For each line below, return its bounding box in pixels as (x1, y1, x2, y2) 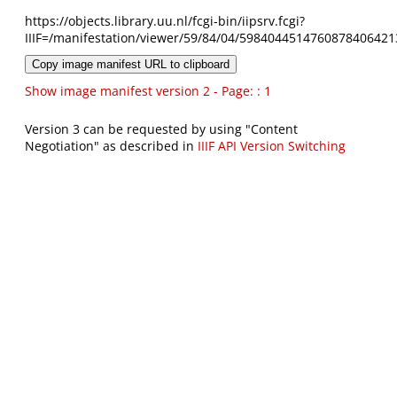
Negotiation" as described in (25, 137, 198, 155)
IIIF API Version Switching (198, 137, 346, 155)
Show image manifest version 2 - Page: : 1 (25, 82, 271, 100)
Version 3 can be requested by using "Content (25, 121, 298, 138)
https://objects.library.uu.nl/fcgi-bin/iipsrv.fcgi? (25, 12, 305, 30)
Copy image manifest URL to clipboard (32, 58, 230, 72)
